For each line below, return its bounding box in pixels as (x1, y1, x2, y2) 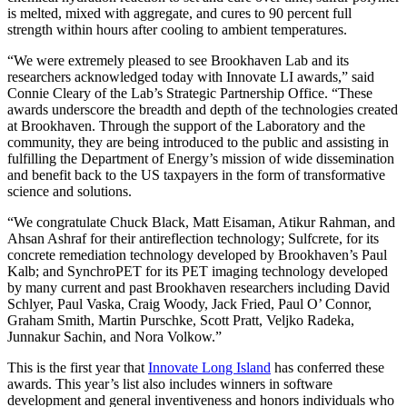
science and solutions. (7, 183, 132, 199)
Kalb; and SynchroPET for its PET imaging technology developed (7, 263, 388, 279)
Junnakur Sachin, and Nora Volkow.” (7, 328, 225, 344)
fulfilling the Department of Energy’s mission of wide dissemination (7, 150, 394, 166)
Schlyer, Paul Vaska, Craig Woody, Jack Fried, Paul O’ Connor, (7, 295, 372, 312)
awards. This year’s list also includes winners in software (7, 375, 333, 392)
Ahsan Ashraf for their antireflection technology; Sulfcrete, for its (7, 230, 379, 246)
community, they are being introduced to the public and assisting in (7, 134, 389, 150)
